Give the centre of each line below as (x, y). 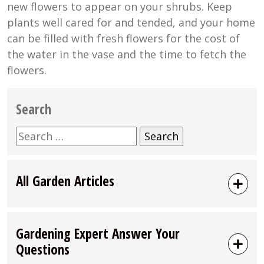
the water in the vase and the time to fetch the (127, 55)
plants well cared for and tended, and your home (131, 23)
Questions (43, 250)
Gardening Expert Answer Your (98, 234)
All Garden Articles (65, 181)
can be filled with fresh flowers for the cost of (123, 39)
